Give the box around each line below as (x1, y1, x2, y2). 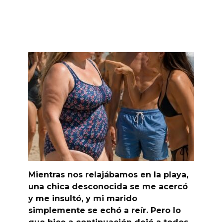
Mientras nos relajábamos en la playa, (28, 170, 188, 180)
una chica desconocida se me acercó (28, 182, 188, 192)
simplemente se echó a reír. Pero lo (28, 206, 181, 216)
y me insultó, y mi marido (28, 194, 137, 204)
